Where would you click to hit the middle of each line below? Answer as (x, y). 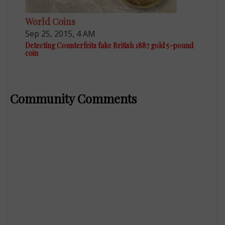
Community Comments (74, 98)
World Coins (50, 21)
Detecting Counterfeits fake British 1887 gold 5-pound (109, 45)
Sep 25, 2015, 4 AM (61, 33)
